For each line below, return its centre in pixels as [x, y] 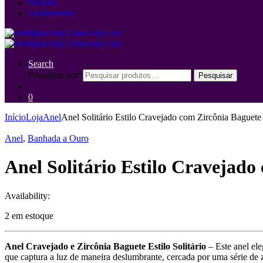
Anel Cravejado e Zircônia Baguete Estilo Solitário [105, 246]
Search [41, 64]
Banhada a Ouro [58, 138]
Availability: [27, 195]
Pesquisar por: [54, 75]
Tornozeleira [51, 13]
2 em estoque [29, 215]
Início [15, 117]
